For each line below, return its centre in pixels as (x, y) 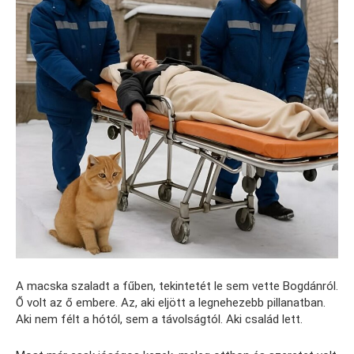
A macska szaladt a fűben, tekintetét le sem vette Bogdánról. (177, 286)
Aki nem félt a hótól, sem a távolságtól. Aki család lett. (159, 319)
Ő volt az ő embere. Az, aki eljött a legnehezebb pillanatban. (171, 302)
